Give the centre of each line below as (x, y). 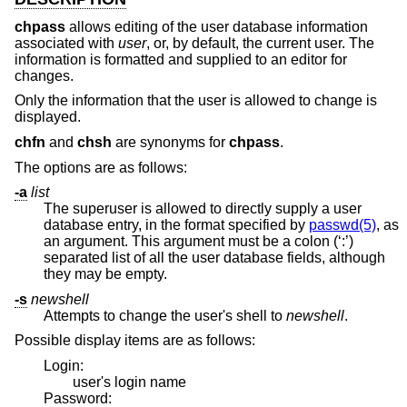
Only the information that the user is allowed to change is (196, 101)
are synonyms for (170, 142)
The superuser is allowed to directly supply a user (203, 209)
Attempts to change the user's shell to (165, 315)
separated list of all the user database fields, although (186, 258)
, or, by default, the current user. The (260, 43)
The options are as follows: (101, 167)
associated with (66, 43)
